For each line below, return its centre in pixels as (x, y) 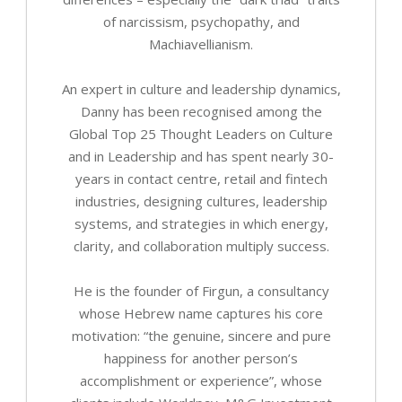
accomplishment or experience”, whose (201, 380)
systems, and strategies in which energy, (201, 223)
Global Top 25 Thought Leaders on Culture (201, 133)
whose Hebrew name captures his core (201, 313)
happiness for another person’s (201, 358)
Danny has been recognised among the (201, 111)
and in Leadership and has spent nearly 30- (201, 156)
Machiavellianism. (201, 44)
